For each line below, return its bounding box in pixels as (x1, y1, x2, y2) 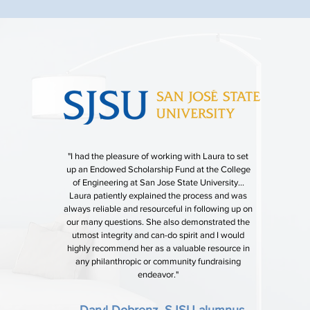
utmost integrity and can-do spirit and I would (72, 230, 245, 240)
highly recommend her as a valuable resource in (66, 243, 250, 253)
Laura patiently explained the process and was (69, 190, 248, 201)
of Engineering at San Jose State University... (72, 177, 244, 188)
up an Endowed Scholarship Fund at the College (66, 164, 250, 174)
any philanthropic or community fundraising (75, 256, 241, 266)
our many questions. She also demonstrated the (66, 217, 250, 227)
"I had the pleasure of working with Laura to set (68, 151, 249, 161)
